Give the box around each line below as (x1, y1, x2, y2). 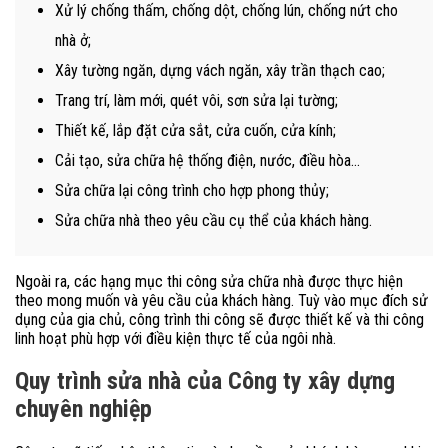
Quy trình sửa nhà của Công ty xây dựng (15, 367, 395, 396)
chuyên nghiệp (15, 395, 152, 424)
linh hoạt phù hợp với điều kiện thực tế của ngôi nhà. (15, 328, 340, 348)
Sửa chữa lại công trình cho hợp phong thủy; (55, 180, 329, 200)
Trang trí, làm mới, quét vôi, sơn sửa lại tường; (55, 90, 338, 110)
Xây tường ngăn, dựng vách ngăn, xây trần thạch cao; (55, 60, 385, 80)
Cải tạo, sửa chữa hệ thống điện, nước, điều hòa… (55, 150, 360, 170)
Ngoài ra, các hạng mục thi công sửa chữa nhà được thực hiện (15, 271, 403, 291)
